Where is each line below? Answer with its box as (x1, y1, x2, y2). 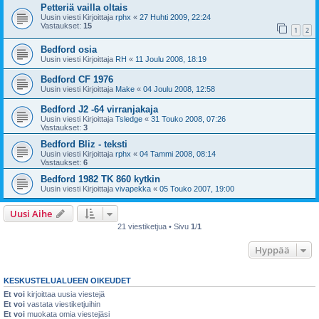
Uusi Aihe (10, 206, 52, 220)
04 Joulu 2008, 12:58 (143, 84, 215, 93)
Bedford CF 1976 (41, 73, 113, 85)
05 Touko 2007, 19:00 (159, 184, 234, 193)
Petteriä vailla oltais (41, 2, 127, 13)
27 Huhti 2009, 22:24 (140, 13, 211, 21)
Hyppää (255, 243, 290, 256)
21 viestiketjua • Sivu (117, 221, 191, 231)
